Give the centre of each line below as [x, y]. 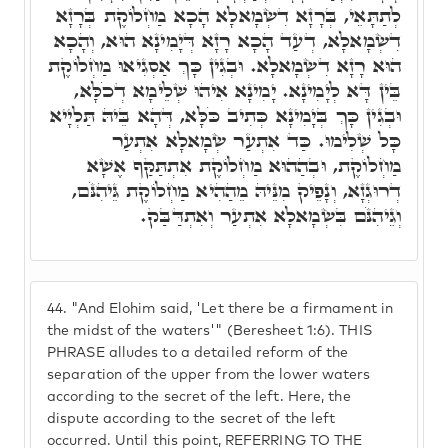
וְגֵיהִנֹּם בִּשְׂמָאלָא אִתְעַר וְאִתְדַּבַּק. [271, 215]
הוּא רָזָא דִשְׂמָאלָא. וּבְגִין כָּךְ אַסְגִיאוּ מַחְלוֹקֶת [224, 65]
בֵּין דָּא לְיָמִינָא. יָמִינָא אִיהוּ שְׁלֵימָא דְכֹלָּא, [237, 90]
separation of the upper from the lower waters [209, 375]
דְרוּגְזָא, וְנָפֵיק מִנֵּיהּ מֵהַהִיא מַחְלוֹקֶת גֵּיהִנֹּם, [236, 190]
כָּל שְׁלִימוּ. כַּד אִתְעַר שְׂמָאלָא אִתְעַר [256, 140]
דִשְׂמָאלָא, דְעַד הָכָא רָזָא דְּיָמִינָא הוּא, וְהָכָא [227, 40]
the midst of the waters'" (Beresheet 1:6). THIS [209, 331]
